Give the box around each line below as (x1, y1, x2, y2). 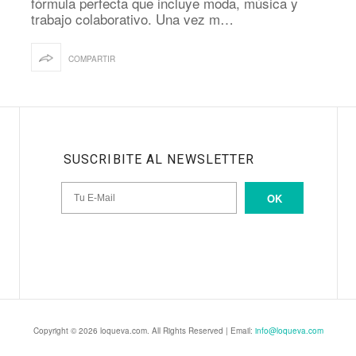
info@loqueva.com (254, 325, 323, 337)
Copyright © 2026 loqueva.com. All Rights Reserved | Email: (33, 325, 255, 337)
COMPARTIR (68, 53, 115, 64)
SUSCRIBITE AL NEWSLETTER (63, 152, 255, 167)
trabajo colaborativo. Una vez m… (31, 9, 234, 29)
